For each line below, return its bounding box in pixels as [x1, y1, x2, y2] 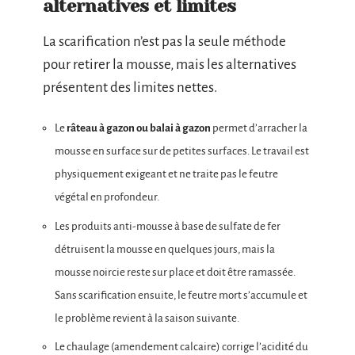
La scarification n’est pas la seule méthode [43, 33, 286, 49]
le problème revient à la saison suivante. [55, 311, 239, 324]
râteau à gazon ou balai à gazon [67, 122, 211, 135]
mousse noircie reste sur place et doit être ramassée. [55, 265, 296, 278]
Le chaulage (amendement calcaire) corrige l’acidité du [55, 341, 308, 353]
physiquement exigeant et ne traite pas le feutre [55, 168, 278, 181]
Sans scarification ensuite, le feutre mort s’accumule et [55, 288, 307, 301]
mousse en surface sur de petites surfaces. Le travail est [55, 145, 309, 158]
